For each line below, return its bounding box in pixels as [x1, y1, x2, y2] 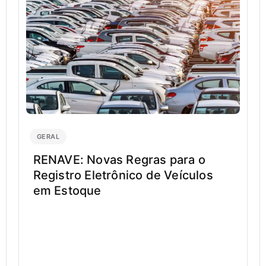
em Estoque [33, 183, 102, 198]
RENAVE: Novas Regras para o [33, 153, 206, 167]
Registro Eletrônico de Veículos [33, 168, 213, 183]
